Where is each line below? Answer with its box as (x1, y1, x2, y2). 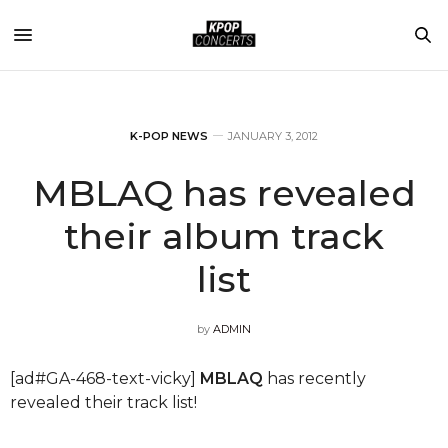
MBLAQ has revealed (32, 171, 416, 215)
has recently (263, 369, 366, 388)
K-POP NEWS (130, 129, 208, 143)
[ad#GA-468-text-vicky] (10, 369, 200, 388)
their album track (64, 214, 384, 258)
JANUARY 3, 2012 (228, 129, 318, 143)
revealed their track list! (10, 393, 197, 412)
